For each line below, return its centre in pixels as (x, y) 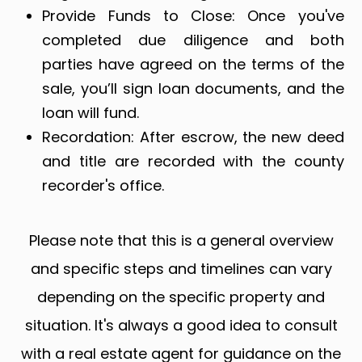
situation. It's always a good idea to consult (181, 325)
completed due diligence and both (193, 40)
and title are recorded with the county (193, 161)
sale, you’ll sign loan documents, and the (193, 88)
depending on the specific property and (181, 297)
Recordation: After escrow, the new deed (193, 137)
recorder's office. (103, 185)
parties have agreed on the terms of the (193, 64)
